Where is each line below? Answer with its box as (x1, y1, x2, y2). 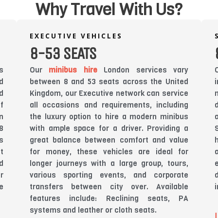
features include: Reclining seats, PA (30, 193, 188, 203)
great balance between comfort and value (30, 134, 188, 145)
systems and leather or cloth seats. (30, 204, 157, 215)
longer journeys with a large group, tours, (30, 158, 188, 168)
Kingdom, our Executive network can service (30, 88, 188, 98)
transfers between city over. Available (30, 181, 188, 192)
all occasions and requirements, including (30, 99, 188, 110)
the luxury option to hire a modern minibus (30, 111, 188, 122)
